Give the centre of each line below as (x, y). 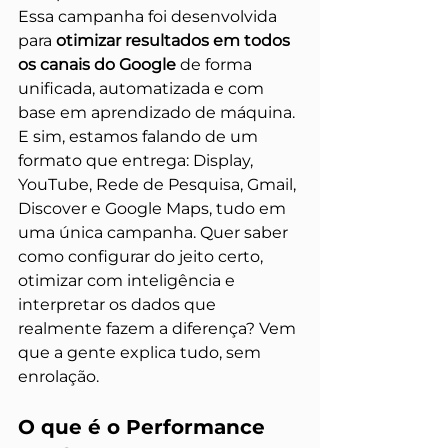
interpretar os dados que (119, 304)
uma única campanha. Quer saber (155, 232)
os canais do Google (97, 64)
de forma (216, 64)
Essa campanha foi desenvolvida (149, 16)
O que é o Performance (144, 427)
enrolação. (58, 376)
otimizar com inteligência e (128, 280)
